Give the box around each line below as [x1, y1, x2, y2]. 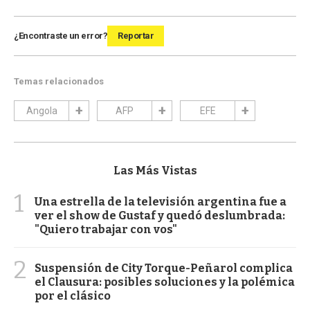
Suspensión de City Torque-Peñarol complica [35, 261, 293, 275]
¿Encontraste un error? [14, 30, 107, 41]
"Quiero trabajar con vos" [35, 222, 177, 236]
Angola [26, 104, 57, 116]
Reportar [118, 30, 154, 41]
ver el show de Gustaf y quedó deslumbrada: [35, 208, 285, 222]
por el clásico [35, 289, 111, 302]
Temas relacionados [14, 75, 104, 86]
